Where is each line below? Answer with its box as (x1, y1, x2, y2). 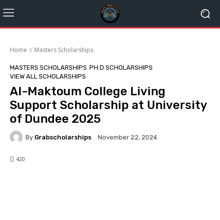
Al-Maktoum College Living (10, 84, 165, 98)
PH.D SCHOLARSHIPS (89, 64, 153, 71)
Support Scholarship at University (10, 98, 207, 112)
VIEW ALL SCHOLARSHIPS (10, 73, 86, 80)
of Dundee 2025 (10, 112, 101, 126)
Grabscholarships (34, 133, 91, 141)
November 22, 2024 (98, 134, 157, 141)
